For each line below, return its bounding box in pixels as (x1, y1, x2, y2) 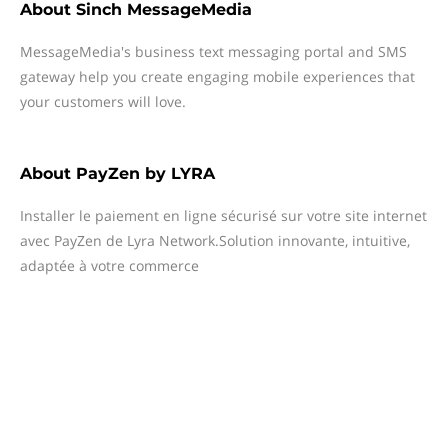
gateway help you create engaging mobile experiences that (20, 67, 415, 86)
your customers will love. (20, 92, 186, 111)
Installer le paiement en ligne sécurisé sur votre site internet (20, 206, 427, 225)
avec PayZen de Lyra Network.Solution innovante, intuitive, (20, 231, 410, 250)
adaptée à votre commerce (20, 256, 199, 275)
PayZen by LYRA (76, 164, 215, 183)
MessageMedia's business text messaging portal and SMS (20, 42, 407, 61)
